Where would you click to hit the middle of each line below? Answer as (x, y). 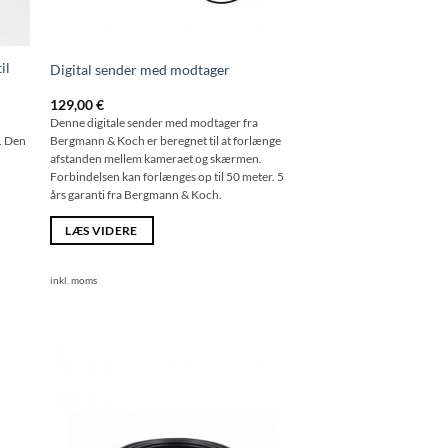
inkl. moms (73, 280)
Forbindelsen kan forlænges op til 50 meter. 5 (166, 176)
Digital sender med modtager (139, 69)
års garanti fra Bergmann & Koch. (135, 194)
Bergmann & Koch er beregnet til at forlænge (165, 140)
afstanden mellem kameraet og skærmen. (155, 158)
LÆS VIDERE (101, 231)
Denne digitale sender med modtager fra (153, 122)
